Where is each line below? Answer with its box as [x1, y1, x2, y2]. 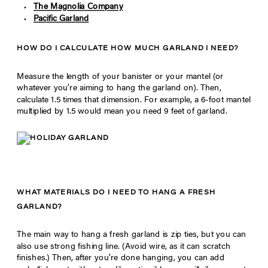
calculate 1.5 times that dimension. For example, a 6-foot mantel [17, 96, 251, 105]
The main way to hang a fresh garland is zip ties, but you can [17, 231, 246, 240]
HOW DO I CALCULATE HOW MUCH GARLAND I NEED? [17, 45, 239, 53]
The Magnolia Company [33, 3, 123, 12]
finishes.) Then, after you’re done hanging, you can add [17, 254, 225, 263]
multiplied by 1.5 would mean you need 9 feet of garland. [17, 108, 227, 117]
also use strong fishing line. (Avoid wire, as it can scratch [17, 243, 230, 252]
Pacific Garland [33, 15, 89, 24]
